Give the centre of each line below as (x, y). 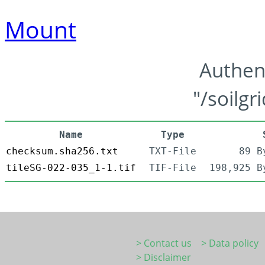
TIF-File (173, 168)
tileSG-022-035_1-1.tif (71, 168)
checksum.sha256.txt (62, 151)
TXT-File (173, 151)
